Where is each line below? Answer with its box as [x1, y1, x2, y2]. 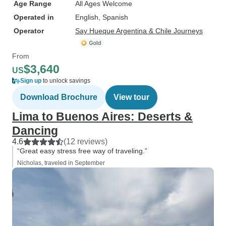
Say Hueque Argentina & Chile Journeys [75, 27, 203, 35]
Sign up [20, 77, 41, 84]
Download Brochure [20, 93, 97, 101]
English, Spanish [75, 13, 128, 21]
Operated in [14, 13, 54, 21]
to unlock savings [41, 77, 90, 84]
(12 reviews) [64, 137, 107, 146]
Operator [14, 27, 44, 35]
